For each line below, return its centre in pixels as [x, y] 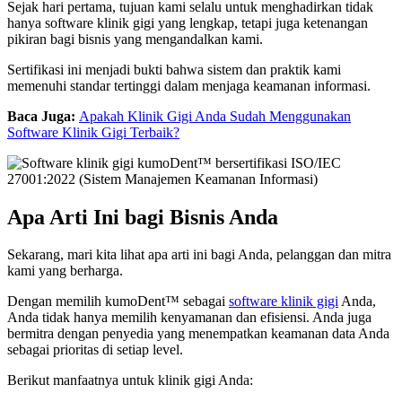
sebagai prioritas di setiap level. [95, 350]
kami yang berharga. [65, 271]
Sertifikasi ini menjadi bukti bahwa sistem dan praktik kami [174, 69]
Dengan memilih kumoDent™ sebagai [118, 301]
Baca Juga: [43, 116]
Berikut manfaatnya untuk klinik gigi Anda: [130, 380]
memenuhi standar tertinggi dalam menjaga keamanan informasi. [189, 85]
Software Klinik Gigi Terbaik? [93, 132]
